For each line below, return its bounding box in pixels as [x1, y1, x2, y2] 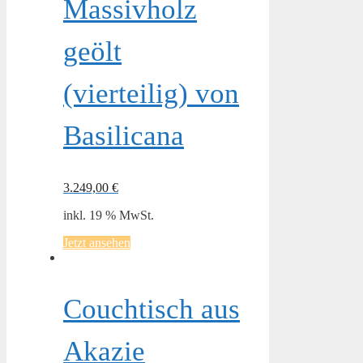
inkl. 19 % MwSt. [63, 207, 154, 222]
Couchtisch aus [63, 293, 240, 325]
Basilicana [63, 119, 184, 152]
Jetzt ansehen [63, 235, 130, 250]
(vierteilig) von [63, 77, 239, 109]
